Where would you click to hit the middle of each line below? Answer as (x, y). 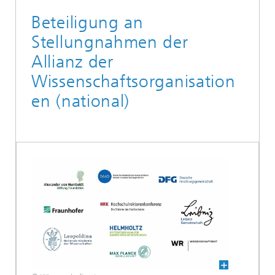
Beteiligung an (87, 22)
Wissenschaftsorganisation (134, 81)
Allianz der (72, 62)
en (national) (81, 101)
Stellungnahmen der (110, 42)
